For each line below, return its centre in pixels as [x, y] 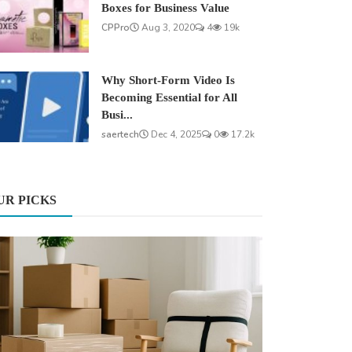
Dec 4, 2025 [176, 135]
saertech [121, 135]
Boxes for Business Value [166, 8]
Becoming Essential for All [170, 98]
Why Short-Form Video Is [169, 81]
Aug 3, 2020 [167, 28]
